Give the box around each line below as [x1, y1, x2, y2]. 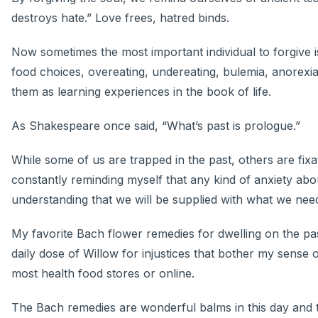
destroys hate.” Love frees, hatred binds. [11, 11, 229, 26]
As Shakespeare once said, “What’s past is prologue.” [11, 119, 300, 133]
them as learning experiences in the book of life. [11, 84, 271, 99]
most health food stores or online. [11, 266, 194, 281]
